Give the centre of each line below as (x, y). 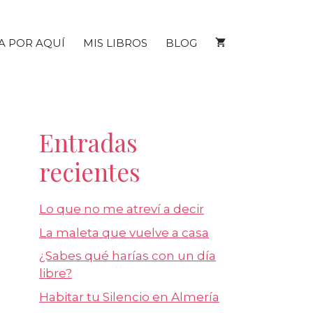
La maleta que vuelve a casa (124, 232)
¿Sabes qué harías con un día (128, 256)
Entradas (88, 143)
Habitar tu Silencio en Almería (129, 297)
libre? (56, 274)
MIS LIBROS (115, 43)
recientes (90, 172)
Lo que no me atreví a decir (122, 209)
